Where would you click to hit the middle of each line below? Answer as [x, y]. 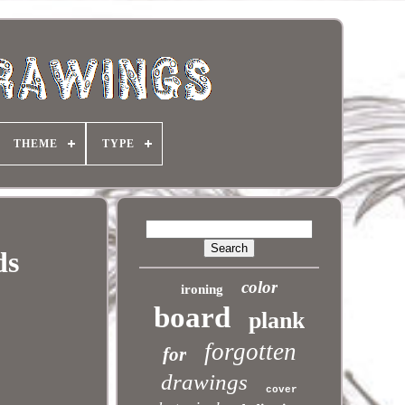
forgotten [250, 352]
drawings [205, 382]
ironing [202, 289]
